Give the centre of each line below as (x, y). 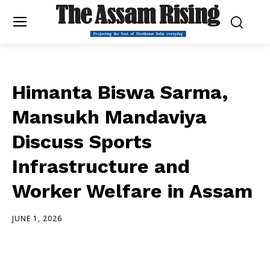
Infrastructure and (101, 166)
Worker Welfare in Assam (132, 191)
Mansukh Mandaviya (109, 117)
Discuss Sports (82, 141)
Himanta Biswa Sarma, (120, 92)
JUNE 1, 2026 (37, 218)
